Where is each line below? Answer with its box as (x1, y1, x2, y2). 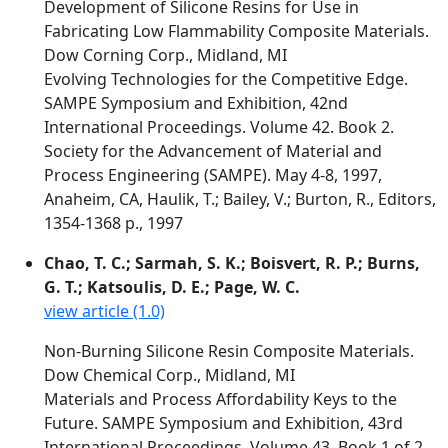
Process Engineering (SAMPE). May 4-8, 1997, (44, 164, 382, 186)
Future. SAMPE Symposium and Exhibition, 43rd (44, 412, 403, 434)
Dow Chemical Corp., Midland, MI (44, 364, 295, 386)
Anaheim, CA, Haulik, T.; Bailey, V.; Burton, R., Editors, (44, 188, 436, 210)
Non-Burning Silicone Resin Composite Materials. (44, 340, 414, 362)
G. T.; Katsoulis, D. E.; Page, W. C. (44, 276, 300, 298)
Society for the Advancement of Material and (44, 140, 382, 162)
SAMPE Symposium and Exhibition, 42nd (44, 92, 348, 114)
